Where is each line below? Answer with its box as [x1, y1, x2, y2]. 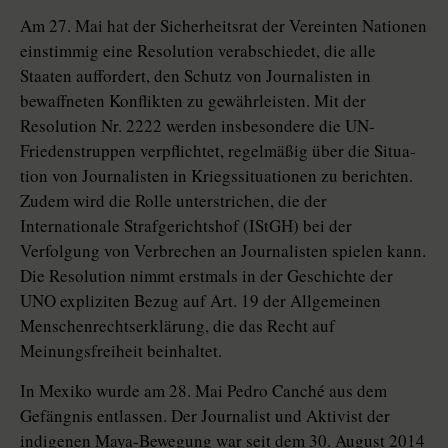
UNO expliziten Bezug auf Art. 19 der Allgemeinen [20, 289, 381, 313]
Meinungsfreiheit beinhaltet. [20, 339, 222, 363]
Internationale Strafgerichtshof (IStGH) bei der [20, 214, 352, 238]
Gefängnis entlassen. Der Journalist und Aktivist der [20, 404, 390, 428]
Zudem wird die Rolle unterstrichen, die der [20, 189, 327, 213]
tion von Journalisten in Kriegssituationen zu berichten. [20, 164, 413, 188]
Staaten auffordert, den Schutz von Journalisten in [20, 64, 371, 88]
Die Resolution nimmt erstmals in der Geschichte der [20, 264, 393, 288]
